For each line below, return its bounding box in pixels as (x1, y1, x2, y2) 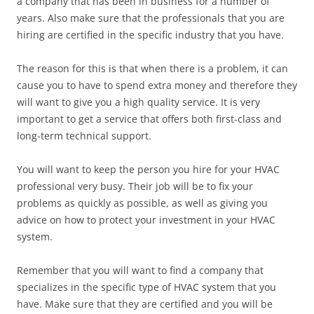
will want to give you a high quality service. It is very (17, 95, 260, 109)
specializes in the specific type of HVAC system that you (17, 280, 276, 294)
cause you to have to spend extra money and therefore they (17, 78, 297, 92)
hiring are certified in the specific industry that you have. (17, 28, 284, 41)
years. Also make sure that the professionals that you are (17, 11, 285, 25)
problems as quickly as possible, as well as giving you (17, 196, 268, 210)
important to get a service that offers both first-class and (17, 112, 282, 125)
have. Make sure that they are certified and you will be (17, 297, 273, 310)
